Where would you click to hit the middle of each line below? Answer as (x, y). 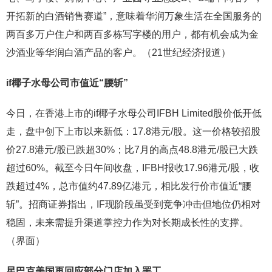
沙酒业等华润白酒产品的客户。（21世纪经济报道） (118, 53)
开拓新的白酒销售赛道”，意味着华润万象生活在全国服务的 (134, 16)
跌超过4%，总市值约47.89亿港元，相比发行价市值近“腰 (129, 186)
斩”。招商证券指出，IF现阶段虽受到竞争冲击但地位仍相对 (133, 205)
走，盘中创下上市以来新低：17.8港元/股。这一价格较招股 (133, 132)
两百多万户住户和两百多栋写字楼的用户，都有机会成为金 (132, 35)
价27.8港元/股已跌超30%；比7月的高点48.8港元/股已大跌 (132, 150)
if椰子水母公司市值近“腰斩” (68, 83)
